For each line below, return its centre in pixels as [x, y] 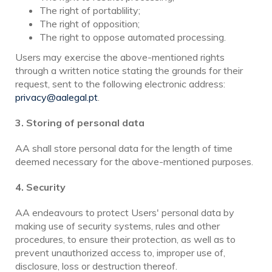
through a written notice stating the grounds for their [129, 70]
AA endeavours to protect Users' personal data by [125, 212]
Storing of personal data [85, 122]
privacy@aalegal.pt [56, 97]
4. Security [40, 187]
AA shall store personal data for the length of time [124, 148]
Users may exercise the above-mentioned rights [120, 57]
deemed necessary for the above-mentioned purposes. [135, 161]
